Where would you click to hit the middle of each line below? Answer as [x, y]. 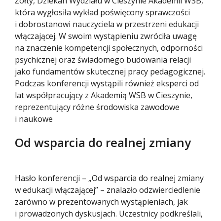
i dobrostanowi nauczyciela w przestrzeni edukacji [107, 24]
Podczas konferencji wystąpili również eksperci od [107, 84]
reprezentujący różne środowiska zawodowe [97, 107]
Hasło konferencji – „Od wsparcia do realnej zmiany [109, 178]
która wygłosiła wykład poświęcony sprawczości [102, 13]
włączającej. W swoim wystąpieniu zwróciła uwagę [106, 36]
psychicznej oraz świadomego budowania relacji [103, 60]
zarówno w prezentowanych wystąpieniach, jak [101, 202]
